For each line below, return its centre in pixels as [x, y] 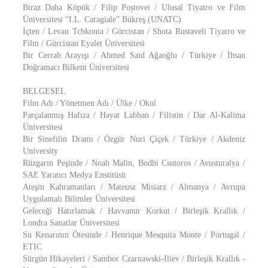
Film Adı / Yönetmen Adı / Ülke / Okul [89, 103]
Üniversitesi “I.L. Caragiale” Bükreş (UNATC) [102, 19]
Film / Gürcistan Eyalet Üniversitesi [84, 43]
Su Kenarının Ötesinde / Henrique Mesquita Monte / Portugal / [134, 235]
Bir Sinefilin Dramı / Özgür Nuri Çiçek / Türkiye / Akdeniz [134, 139]
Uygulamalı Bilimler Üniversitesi [79, 199]
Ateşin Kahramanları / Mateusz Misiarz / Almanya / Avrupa [134, 187]
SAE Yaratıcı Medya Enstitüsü [74, 175]
